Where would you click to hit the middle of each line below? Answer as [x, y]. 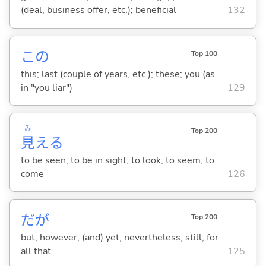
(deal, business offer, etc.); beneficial [98, 10]
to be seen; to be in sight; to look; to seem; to [117, 160]
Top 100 [204, 53]
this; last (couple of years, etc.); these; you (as [118, 74]
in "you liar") [46, 88]
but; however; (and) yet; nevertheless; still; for [119, 238]
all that [36, 251]
